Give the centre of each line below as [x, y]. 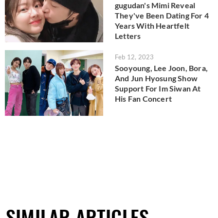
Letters [128, 36]
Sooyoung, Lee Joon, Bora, [161, 68]
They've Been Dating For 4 [162, 15]
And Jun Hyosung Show [156, 78]
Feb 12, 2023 [135, 57]
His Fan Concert [143, 99]
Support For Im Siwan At [158, 89]
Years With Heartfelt [152, 25]
